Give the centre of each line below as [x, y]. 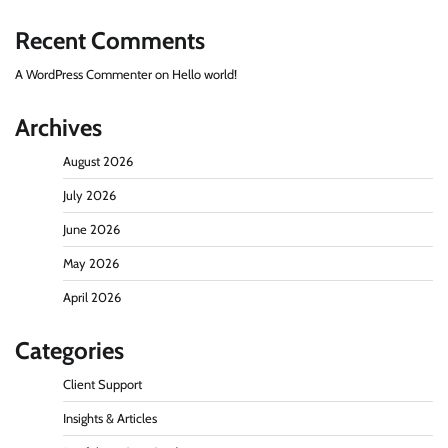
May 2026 [91, 263]
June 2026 [91, 229]
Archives [58, 127]
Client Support [102, 384]
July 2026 [89, 195]
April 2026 [92, 297]
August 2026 [98, 161]
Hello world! [204, 74]
